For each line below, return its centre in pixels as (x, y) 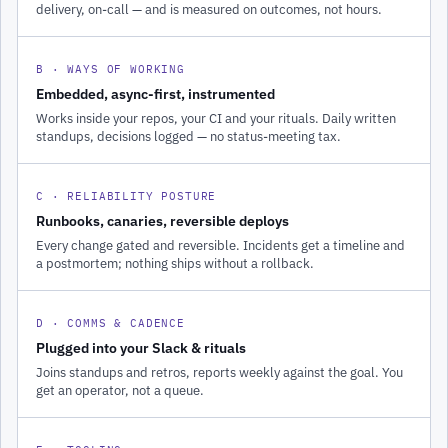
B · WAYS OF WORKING (110, 68)
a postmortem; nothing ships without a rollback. (175, 262)
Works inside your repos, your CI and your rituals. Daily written (216, 117)
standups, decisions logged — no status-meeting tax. (188, 135)
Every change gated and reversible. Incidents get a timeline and (220, 244)
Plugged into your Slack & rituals (141, 347)
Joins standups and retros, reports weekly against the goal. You (219, 371)
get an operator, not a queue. (120, 389)
